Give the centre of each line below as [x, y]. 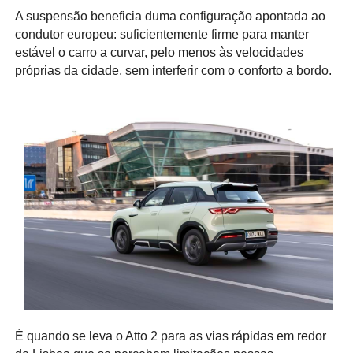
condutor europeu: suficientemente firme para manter [162, 35]
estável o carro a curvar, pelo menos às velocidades [159, 53]
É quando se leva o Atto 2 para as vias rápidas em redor [170, 336]
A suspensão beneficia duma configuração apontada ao [170, 17]
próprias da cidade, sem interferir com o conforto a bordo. [173, 71]
